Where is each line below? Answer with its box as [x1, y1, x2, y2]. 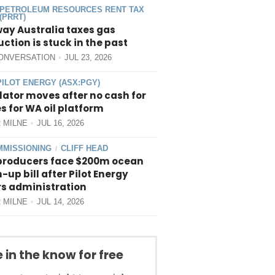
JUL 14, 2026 [36, 197, 84, 207]
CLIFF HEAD [60, 144, 108, 153]
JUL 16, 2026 [36, 118, 84, 128]
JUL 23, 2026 [64, 53, 112, 63]
